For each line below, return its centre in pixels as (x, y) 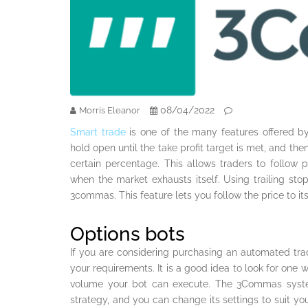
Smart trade (98, 132)
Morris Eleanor (110, 111)
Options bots (128, 234)
